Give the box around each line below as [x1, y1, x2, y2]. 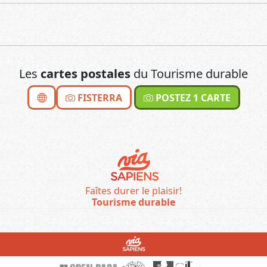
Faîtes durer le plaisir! [85, 184, 182, 197]
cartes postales [41, 65, 131, 82]
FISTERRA [74, 91, 122, 104]
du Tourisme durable [131, 65, 248, 82]
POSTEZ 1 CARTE [153, 91, 231, 104]
